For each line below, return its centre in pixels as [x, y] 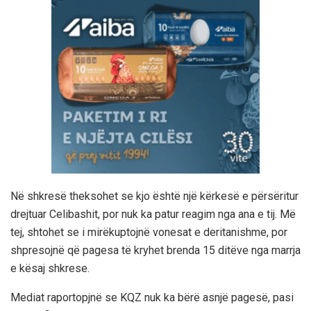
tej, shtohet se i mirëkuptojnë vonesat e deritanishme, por [149, 232]
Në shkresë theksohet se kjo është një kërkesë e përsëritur [154, 196]
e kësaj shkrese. [50, 268]
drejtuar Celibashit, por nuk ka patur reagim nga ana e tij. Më [153, 214]
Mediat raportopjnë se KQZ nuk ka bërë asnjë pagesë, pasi [152, 297]
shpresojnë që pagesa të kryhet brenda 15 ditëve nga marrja [155, 250]
